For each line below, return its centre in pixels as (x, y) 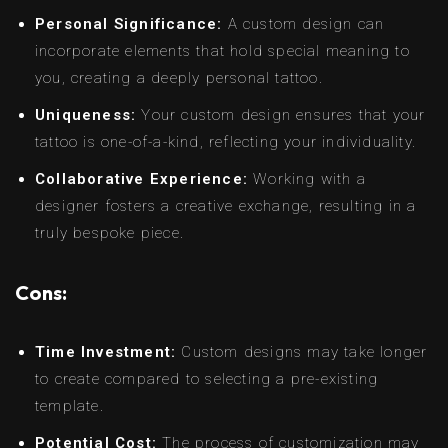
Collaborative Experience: (141, 178)
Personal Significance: (129, 23)
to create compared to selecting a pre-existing (207, 378)
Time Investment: (106, 351)
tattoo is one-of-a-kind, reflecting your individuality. (226, 141)
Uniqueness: (86, 114)
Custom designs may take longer (302, 351)
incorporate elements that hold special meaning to (222, 50)
